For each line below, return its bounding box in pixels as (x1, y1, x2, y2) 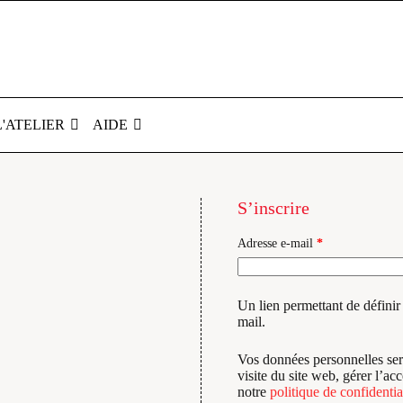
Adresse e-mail (237, 237, 317, 250)
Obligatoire (322, 236, 380, 249)
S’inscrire (237, 198, 309, 218)
